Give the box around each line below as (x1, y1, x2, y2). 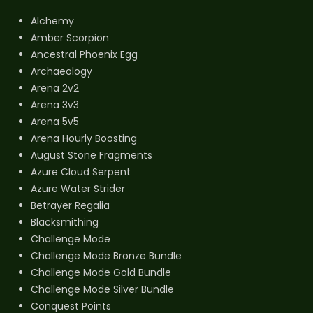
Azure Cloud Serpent (31, 165, 131, 180)
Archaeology (31, 64, 92, 79)
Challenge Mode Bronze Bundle (31, 249, 182, 263)
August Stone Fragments (31, 148, 152, 163)
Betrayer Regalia (31, 198, 110, 213)
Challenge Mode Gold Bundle (31, 265, 171, 280)
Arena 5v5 (31, 115, 79, 129)
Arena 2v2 (31, 81, 79, 96)
